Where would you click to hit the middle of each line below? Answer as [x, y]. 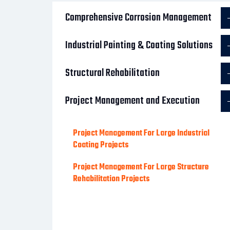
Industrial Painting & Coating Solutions [139, 45]
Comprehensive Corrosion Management [138, 18]
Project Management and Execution [132, 101]
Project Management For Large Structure [141, 167]
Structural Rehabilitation [112, 73]
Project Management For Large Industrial [141, 133]
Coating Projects [101, 145]
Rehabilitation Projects [111, 179]
